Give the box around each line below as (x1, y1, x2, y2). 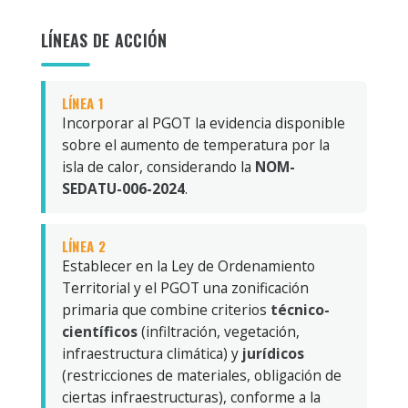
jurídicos (241, 342, 304, 363)
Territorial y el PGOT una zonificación (61, 277, 309, 298)
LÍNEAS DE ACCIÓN (40, 27, 168, 52)
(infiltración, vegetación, (137, 321, 300, 342)
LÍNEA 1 (61, 92, 104, 113)
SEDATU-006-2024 (61, 178, 185, 199)
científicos (61, 321, 138, 342)
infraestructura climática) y (61, 342, 242, 363)
